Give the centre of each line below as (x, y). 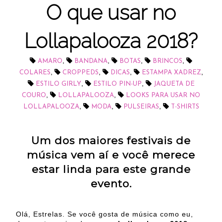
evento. (111, 183)
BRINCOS (167, 61)
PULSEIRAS (141, 107)
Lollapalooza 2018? (111, 41)
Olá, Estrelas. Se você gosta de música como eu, (105, 214)
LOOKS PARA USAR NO (163, 96)
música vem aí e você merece (111, 155)
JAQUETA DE (174, 84)
